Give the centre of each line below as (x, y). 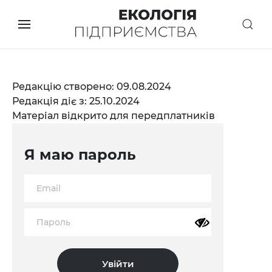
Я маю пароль (80, 155)
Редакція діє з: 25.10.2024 (76, 101)
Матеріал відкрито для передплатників (114, 116)
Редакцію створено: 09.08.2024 (92, 87)
